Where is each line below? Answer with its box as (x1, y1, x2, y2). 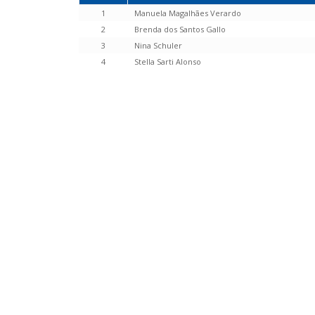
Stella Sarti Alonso (134, 56, 201, 67)
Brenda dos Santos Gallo (134, 24, 226, 35)
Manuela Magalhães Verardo (134, 8, 241, 19)
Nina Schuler (134, 40, 182, 51)
